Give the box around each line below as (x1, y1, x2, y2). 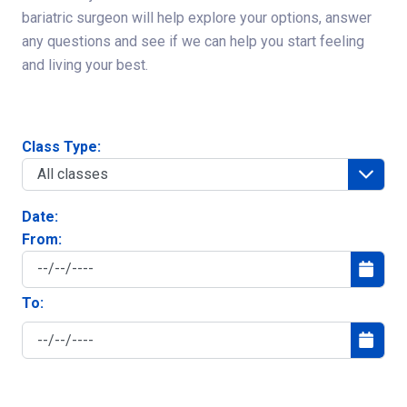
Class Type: (22, 137, 101, 155)
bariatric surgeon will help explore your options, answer (22, 8, 372, 26)
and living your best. (22, 55, 148, 74)
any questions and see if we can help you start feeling (22, 32, 364, 50)
